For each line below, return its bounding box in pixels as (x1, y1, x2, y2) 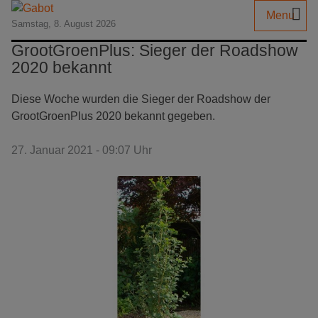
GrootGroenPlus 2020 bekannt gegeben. (11, 110, 215, 122)
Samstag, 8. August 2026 (11, 18, 116, 29)
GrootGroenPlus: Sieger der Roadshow (11, 41, 298, 60)
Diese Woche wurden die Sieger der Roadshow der (11, 93, 270, 105)
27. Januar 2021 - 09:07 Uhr (11, 144, 152, 156)
